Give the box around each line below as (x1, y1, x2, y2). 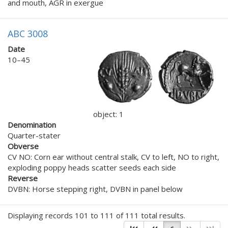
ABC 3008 (8, 27, 48, 40)
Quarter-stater (8, 130, 61, 140)
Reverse (8, 173, 38, 183)
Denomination (8, 119, 56, 130)
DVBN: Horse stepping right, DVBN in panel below (8, 183, 183, 194)
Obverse (8, 140, 39, 151)
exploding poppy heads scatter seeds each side (8, 162, 176, 173)
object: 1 (93, 108, 124, 119)
